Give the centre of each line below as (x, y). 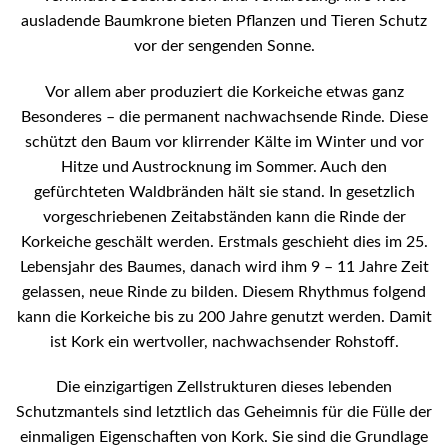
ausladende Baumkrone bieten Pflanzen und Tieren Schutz (224, 20)
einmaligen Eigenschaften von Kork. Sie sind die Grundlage (224, 437)
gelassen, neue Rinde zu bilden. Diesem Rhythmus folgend (224, 291)
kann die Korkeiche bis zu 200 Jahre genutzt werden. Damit (224, 316)
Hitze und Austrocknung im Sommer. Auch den (224, 166)
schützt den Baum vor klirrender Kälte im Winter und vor (224, 141)
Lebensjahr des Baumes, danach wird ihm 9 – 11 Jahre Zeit (224, 266)
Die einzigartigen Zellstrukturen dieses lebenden (224, 387)
